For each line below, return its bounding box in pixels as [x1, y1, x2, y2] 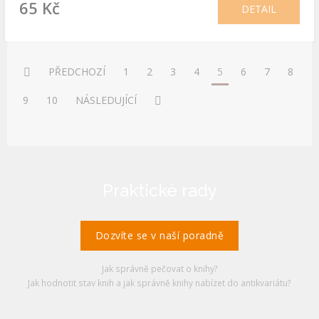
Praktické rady [102, 180, 217, 201]
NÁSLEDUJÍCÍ [75, 93, 137, 107]
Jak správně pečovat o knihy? [101, 263, 218, 274]
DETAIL [241, 2, 276, 16]
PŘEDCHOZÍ [48, 65, 105, 78]
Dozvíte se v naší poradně [95, 229, 224, 242]
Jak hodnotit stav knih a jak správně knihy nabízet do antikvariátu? [28, 277, 291, 288]
